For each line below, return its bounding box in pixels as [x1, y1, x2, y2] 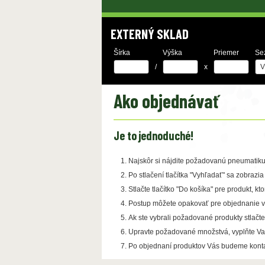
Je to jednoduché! [114, 128, 193, 143]
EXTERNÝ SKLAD [111, 26, 189, 41]
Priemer [214, 49, 239, 57]
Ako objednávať [114, 89, 218, 112]
